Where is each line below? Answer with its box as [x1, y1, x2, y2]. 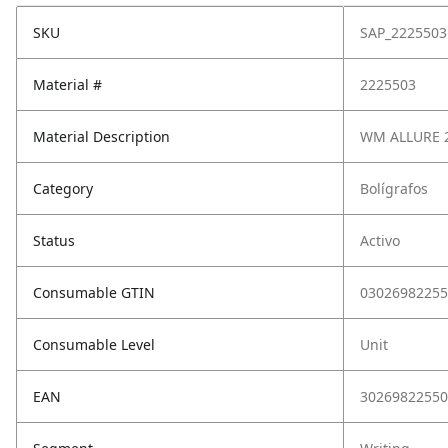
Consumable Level [33, 335, 155, 354]
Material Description [33, 127, 170, 146]
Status [33, 231, 75, 250]
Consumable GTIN [33, 283, 155, 302]
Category [33, 179, 93, 198]
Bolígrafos [360, 179, 428, 198]
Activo [360, 231, 400, 250]
